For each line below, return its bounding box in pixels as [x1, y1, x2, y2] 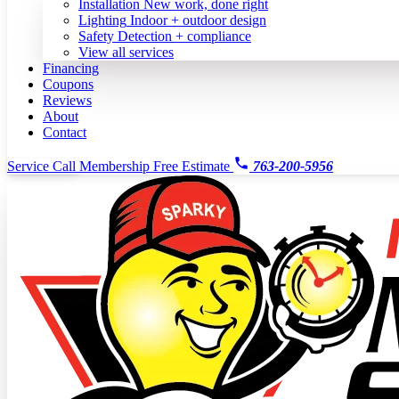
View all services [78, 45, 174, 60]
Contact [43, 125, 86, 140]
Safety [78, 28, 114, 44]
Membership [79, 159, 153, 174]
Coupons [43, 77, 94, 92]
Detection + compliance [118, 28, 251, 44]
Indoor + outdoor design [130, 12, 266, 28]
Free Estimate [153, 159, 233, 174]
